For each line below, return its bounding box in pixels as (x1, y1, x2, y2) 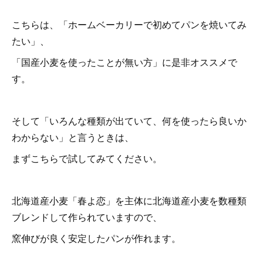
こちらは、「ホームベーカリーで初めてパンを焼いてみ (12, 17, 247, 31)
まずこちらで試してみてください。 (12, 151, 162, 165)
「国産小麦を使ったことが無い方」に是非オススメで (12, 55, 237, 69)
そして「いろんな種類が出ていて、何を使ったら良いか (12, 113, 247, 127)
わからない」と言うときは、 (12, 130, 134, 144)
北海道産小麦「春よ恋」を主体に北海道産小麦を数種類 (12, 193, 247, 207)
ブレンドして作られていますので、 (12, 210, 162, 224)
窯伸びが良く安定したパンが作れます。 (12, 231, 181, 245)
